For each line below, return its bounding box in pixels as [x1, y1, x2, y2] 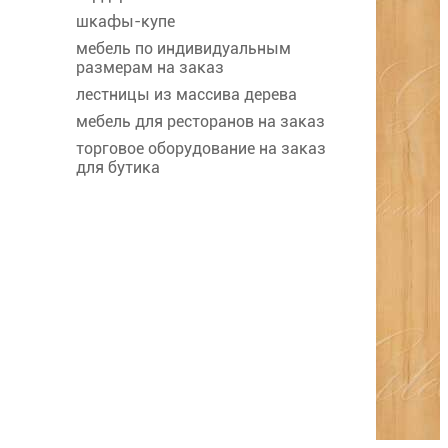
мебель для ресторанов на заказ [76, 112, 325, 132]
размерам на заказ [76, 58, 224, 78]
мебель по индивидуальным [76, 39, 291, 59]
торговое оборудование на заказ [76, 139, 326, 159]
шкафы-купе [76, 12, 175, 32]
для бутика [76, 158, 160, 178]
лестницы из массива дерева [76, 85, 297, 105]
